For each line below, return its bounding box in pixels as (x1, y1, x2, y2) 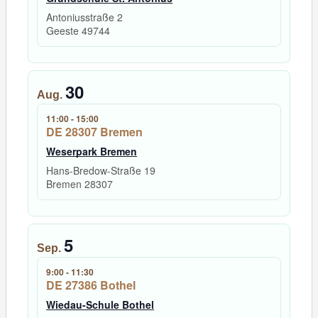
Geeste (46, 23, 82, 38)
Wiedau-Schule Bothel (46, 297, 154, 312)
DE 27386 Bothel (46, 277, 136, 294)
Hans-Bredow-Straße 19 (46, 163, 155, 178)
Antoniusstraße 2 (46, 10, 123, 25)
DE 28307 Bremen (46, 124, 143, 141)
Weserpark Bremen (46, 144, 137, 159)
